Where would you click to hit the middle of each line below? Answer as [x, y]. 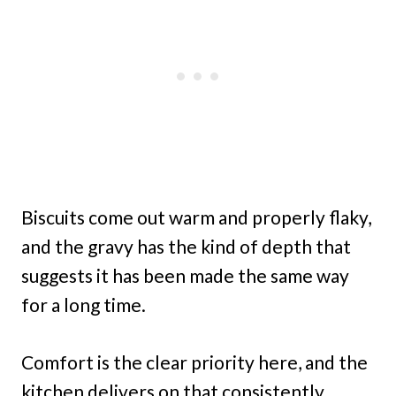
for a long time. [84, 304]
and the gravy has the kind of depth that [186, 246]
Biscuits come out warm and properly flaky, [196, 217]
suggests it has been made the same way [185, 275]
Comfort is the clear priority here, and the [194, 362]
